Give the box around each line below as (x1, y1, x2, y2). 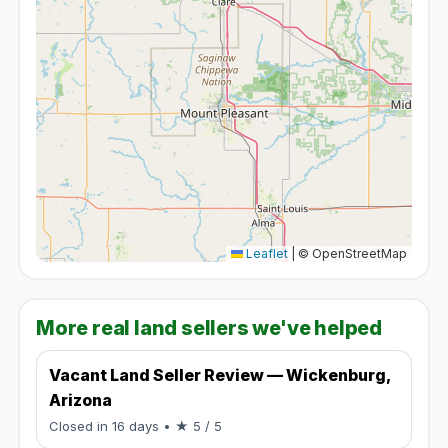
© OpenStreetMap (295, 245, 407, 261)
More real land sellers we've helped (36, 315, 382, 340)
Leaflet (243, 245, 288, 261)
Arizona (49, 389, 112, 410)
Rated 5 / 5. (221, 416, 293, 433)
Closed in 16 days (49, 417, 163, 434)
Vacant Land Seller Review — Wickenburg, (49, 364, 390, 385)
